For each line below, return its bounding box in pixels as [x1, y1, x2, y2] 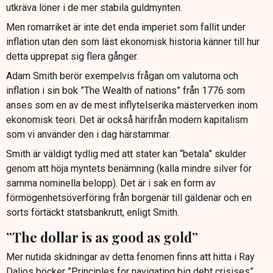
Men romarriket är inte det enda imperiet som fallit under [6, 21, 246, 33]
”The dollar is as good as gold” [6, 227, 198, 246]
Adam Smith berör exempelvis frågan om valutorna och [6, 69, 238, 82]
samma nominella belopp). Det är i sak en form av [6, 177, 216, 189]
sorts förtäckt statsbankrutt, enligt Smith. [6, 206, 179, 218]
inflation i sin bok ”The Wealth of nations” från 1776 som [6, 84, 245, 96]
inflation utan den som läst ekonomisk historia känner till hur [6, 35, 260, 48]
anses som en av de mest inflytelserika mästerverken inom [6, 99, 258, 111]
